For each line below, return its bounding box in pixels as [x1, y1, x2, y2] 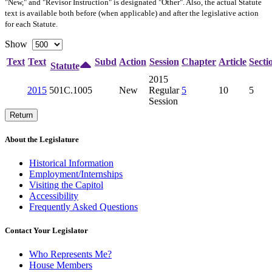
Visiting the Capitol [29, 180, 103, 191]
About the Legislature [5, 134, 79, 144]
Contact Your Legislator [5, 226, 88, 236]
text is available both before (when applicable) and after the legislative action [5, 8, 259, 18]
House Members [29, 260, 92, 271]
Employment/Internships [29, 169, 123, 180]
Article [219, 56, 246, 67]
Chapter [182, 56, 216, 67]
